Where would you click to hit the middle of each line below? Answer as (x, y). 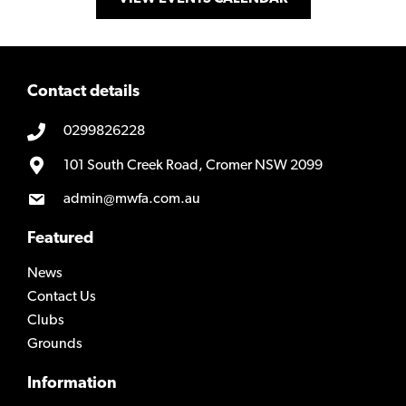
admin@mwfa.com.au (132, 199)
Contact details (83, 92)
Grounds (55, 345)
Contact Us (62, 298)
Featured (60, 239)
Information (72, 384)
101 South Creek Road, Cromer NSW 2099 (193, 165)
